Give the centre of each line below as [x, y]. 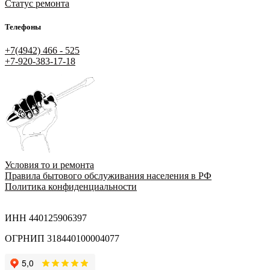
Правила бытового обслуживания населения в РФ [108, 176]
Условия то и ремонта [49, 165]
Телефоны [23, 27]
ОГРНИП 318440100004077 [62, 239]
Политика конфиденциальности [71, 187]
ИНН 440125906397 [46, 218]
